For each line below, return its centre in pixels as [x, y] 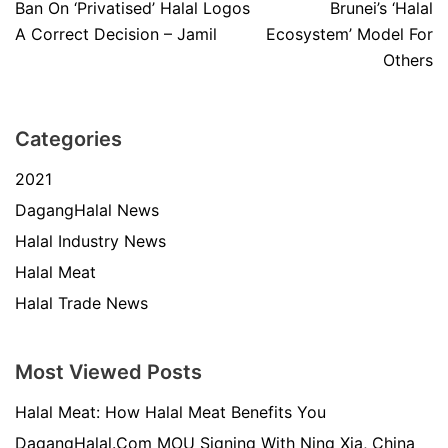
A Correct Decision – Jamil [116, 34]
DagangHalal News [87, 210]
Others [408, 60]
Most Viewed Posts [108, 372]
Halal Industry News [90, 241]
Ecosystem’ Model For [349, 34]
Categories [68, 139]
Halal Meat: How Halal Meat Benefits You [170, 412]
